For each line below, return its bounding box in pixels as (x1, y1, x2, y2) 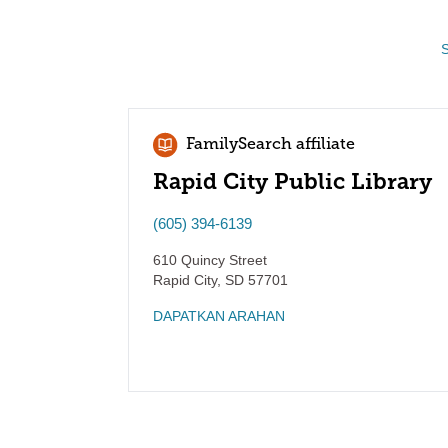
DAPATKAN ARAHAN (153, 308, 285, 324)
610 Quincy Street (153, 252, 267, 268)
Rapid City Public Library (153, 168, 432, 195)
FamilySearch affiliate (186, 137, 355, 153)
